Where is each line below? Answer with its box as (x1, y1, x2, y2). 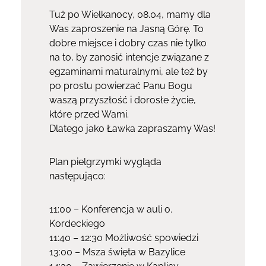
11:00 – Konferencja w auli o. (49, 203, 172, 215)
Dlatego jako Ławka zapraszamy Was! (49, 122, 216, 134)
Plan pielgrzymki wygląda (49, 156, 161, 167)
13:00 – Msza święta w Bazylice (49, 246, 185, 258)
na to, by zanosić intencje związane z (49, 51, 209, 63)
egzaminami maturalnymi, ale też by (49, 65, 208, 77)
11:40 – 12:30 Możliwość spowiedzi (49, 232, 198, 243)
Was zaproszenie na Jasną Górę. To (49, 23, 204, 34)
